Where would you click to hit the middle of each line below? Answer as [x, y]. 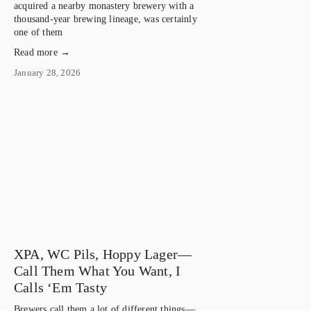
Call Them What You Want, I [98, 270]
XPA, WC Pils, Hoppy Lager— [103, 254]
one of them [39, 32]
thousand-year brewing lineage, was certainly [106, 19]
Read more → [42, 52]
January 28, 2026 [48, 72]
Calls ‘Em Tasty [60, 287]
